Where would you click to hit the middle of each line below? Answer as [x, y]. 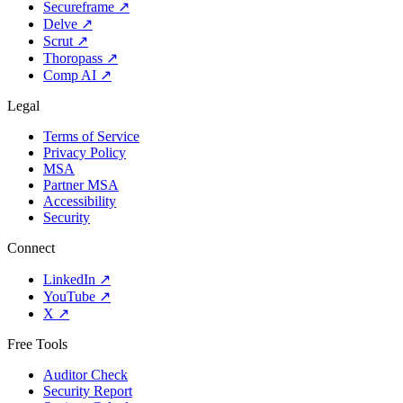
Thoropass [73, 58]
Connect [31, 248]
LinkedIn [69, 280]
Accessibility [80, 201]
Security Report [88, 391]
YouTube [69, 297]
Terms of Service [91, 137]
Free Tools [37, 345]
